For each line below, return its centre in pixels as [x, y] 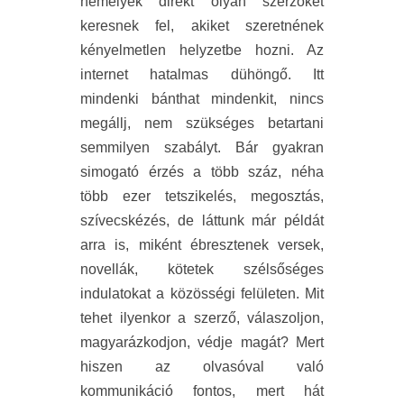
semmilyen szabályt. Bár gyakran [202, 147]
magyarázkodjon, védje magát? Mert [202, 342]
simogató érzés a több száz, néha [202, 171]
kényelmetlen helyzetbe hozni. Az [202, 50]
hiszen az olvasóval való [202, 366]
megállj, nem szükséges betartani [202, 123]
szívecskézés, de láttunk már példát [202, 220]
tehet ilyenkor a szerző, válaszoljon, [202, 317]
